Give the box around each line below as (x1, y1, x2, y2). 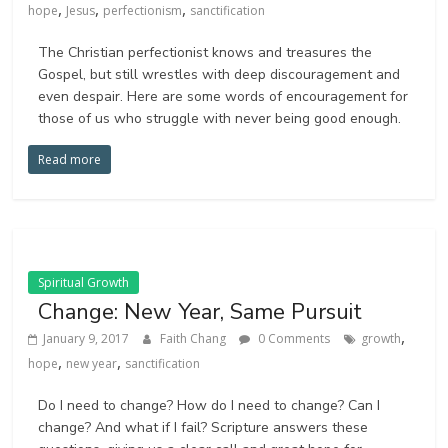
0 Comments (255, 330, 331, 348)
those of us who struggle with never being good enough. (38, 109, 402, 129)
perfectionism (103, 2, 183, 20)
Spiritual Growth (38, 274, 130, 292)
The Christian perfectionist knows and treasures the (38, 43, 373, 63)
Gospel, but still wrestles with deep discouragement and (38, 65, 401, 85)
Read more (38, 151, 102, 169)
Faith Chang (160, 330, 230, 348)
